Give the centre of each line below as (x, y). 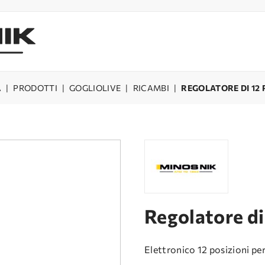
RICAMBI (151, 88)
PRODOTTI (35, 88)
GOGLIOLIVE (95, 88)
